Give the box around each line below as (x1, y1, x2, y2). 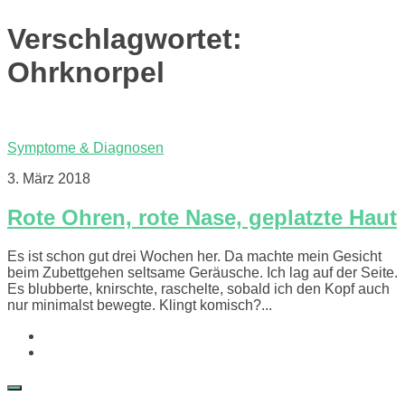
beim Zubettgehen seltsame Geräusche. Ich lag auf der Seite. (7, 264, 398, 280)
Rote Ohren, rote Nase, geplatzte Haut (7, 204, 397, 230)
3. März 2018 (7, 170, 90, 186)
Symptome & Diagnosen (7, 139, 164, 155)
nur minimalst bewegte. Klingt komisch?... (7, 297, 272, 313)
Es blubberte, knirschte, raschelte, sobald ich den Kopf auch (7, 280, 390, 297)
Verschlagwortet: (7, 23, 242, 56)
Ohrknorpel (7, 56, 165, 89)
